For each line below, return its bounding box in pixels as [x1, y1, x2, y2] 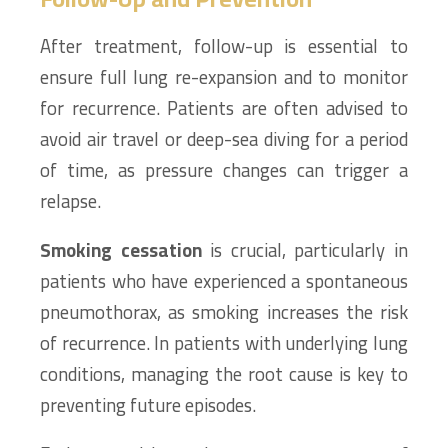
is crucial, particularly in [201, 233, 409, 268]
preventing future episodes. [40, 388, 256, 423]
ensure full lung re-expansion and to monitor [40, 60, 408, 95]
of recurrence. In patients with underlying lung [40, 326, 408, 361]
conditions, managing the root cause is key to [40, 357, 408, 392]
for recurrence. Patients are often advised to [40, 91, 408, 126]
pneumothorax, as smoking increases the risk [40, 295, 408, 330]
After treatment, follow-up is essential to [40, 29, 408, 64]
